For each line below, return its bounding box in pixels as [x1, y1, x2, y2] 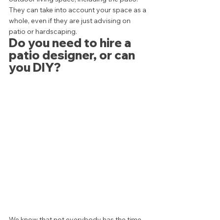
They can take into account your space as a [9, 5, 148, 14]
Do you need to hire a [9, 35, 134, 50]
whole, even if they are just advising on [9, 16, 132, 25]
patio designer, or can [9, 48, 137, 62]
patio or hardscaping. [9, 27, 80, 36]
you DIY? [9, 60, 63, 75]
